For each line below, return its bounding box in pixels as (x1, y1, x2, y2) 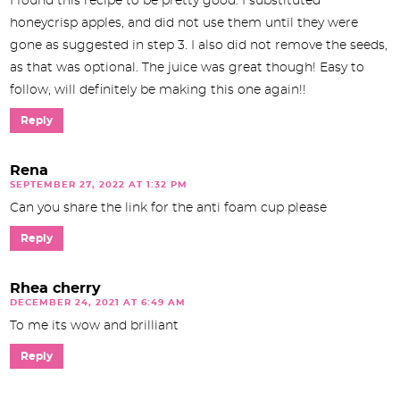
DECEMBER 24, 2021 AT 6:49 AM (10, 297, 186, 307)
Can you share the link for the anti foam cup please (10, 201, 327, 214)
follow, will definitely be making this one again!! (10, 83, 306, 96)
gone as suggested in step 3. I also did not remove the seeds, (10, 38, 387, 52)
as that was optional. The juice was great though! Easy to (10, 61, 364, 74)
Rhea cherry (10, 280, 101, 296)
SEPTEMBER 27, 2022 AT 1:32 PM (10, 179, 187, 189)
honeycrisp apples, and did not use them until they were (10, 16, 358, 29)
